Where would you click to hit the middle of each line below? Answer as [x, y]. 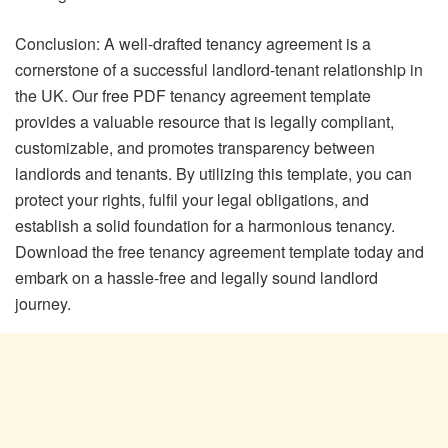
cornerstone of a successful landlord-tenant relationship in [219, 69]
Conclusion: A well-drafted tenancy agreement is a [193, 43]
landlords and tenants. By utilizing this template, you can [213, 173]
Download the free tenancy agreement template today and [219, 251]
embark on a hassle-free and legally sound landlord [196, 277]
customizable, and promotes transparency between [195, 147]
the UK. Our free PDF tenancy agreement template [193, 95]
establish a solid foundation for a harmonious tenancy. [205, 225]
